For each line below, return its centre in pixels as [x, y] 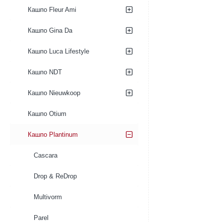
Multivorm [48, 197]
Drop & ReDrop [55, 176]
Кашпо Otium [47, 114]
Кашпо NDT [45, 72]
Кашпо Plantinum [53, 135]
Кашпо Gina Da [50, 30]
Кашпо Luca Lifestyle [58, 51]
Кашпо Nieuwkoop [54, 93]
